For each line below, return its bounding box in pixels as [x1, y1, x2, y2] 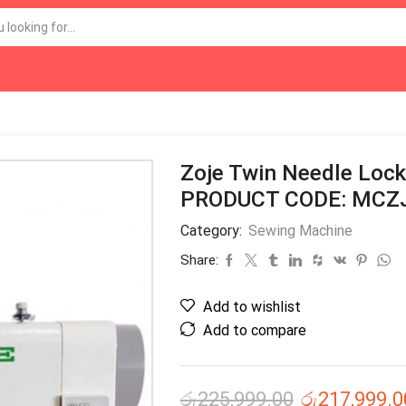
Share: [179, 252, 218, 268]
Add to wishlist [202, 298, 301, 315]
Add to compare [202, 322, 306, 339]
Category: [179, 222, 246, 239]
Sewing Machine [247, 222, 353, 239]
